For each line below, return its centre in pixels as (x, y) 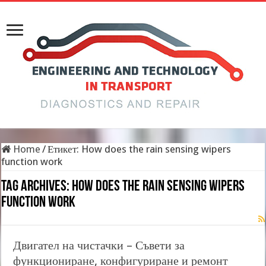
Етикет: (65, 149)
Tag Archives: (37, 187)
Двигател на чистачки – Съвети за (99, 245)
